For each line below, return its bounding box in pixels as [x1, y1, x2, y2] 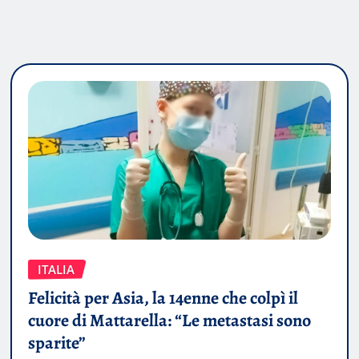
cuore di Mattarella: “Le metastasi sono [28, 309, 311, 333]
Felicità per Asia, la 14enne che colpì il [28, 286, 298, 311]
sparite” [28, 331, 86, 356]
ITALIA [38, 260, 75, 277]
